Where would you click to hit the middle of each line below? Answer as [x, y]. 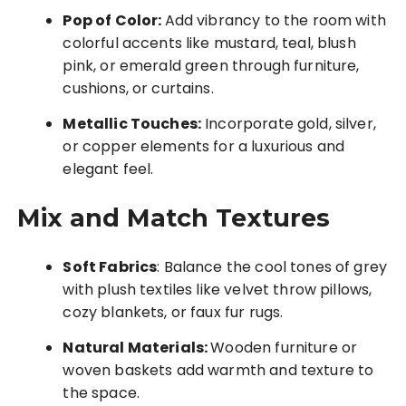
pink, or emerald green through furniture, [211, 66]
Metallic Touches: [132, 124]
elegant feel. [108, 169]
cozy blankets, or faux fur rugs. [173, 313]
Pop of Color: [114, 21]
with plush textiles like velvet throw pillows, [217, 290]
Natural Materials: [137, 348]
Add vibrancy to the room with [275, 21]
